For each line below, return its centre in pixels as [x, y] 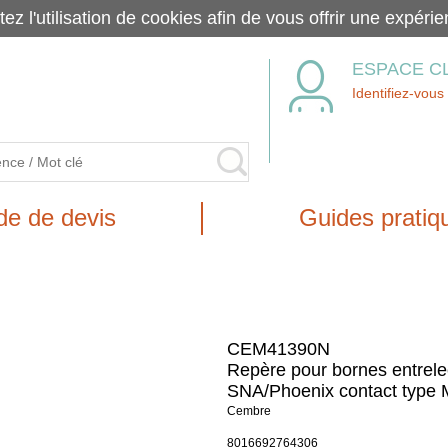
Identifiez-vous [398, 93]
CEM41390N [278, 349]
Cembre [248, 411]
